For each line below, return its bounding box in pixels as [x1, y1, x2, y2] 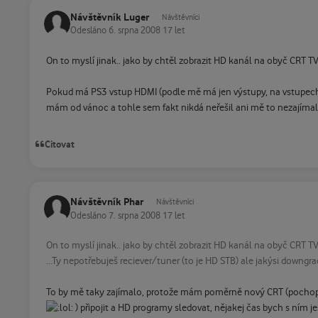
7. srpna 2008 [109, 210, 163, 221]
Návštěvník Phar [70, 196, 143, 209]
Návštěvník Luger [70, 11, 149, 23]
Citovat [45, 138, 75, 150]
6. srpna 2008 [109, 26, 163, 36]
